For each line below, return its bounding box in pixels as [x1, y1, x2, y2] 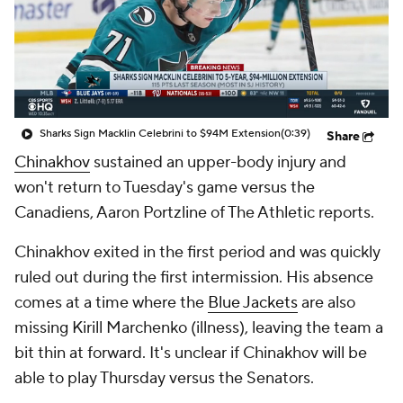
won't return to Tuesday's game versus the [14, 177, 315, 198]
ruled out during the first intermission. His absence [14, 267, 373, 288]
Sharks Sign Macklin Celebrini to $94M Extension [40, 127, 281, 140]
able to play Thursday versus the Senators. [14, 368, 314, 389]
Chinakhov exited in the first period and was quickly [14, 242, 381, 263]
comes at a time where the [14, 292, 208, 313]
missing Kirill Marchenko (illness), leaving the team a [14, 318, 383, 338]
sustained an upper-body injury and [90, 152, 346, 173]
